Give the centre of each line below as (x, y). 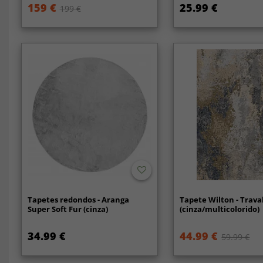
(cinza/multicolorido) (220, 209)
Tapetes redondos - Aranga (78, 200)
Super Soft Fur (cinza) (68, 209)
